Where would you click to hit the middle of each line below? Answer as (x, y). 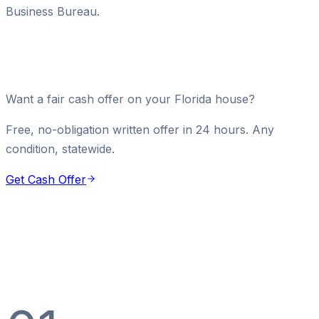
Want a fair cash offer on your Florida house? (130, 99)
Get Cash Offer (46, 180)
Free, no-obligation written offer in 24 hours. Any (140, 130)
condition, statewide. (60, 149)
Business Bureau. (53, 12)
